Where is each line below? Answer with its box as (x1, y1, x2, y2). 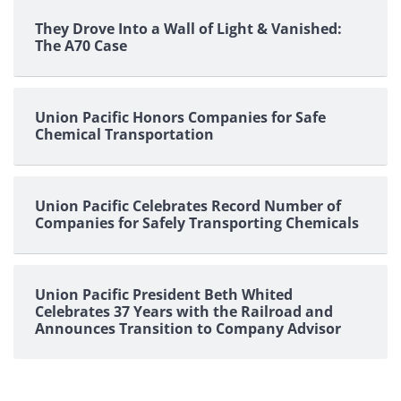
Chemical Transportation (35, 124, 214, 145)
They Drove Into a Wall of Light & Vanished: (35, 19, 342, 39)
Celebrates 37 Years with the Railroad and (35, 302, 333, 322)
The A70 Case (35, 36, 127, 56)
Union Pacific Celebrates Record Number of (35, 196, 341, 217)
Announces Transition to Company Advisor (35, 319, 341, 339)
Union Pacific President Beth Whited (35, 285, 293, 305)
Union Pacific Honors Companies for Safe (35, 107, 326, 128)
